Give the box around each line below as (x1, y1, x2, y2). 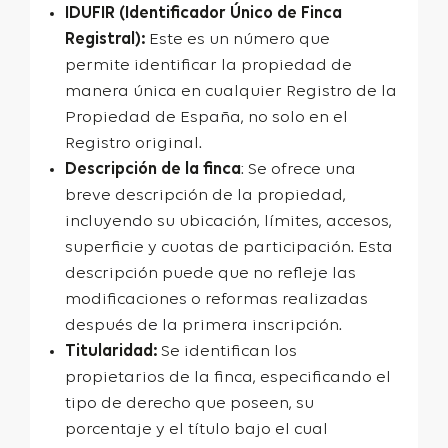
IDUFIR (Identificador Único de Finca (65, 4, 342, 22)
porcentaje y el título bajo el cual (65, 420, 328, 438)
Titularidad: (65, 342, 157, 360)
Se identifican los (157, 342, 297, 360)
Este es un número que (149, 30, 330, 48)
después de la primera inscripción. (65, 316, 342, 334)
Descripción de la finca (65, 160, 241, 178)
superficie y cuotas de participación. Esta (65, 238, 393, 256)
